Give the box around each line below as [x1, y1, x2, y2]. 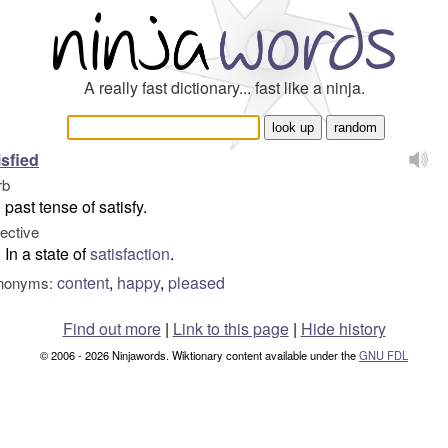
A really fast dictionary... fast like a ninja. [83, 76, 365, 99]
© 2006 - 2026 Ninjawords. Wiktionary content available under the [40, 347, 359, 363]
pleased [168, 271, 225, 294]
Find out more [62, 317, 161, 340]
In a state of [5, 242, 90, 265]
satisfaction [90, 242, 170, 265]
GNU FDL [359, 347, 408, 363]
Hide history [300, 317, 386, 340]
